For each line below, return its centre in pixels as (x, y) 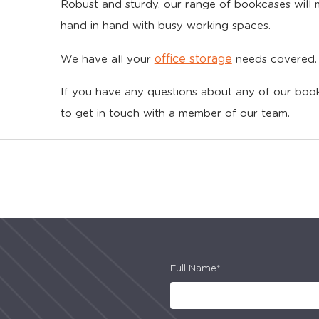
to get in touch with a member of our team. (175, 114)
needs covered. (274, 59)
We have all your (107, 59)
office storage (193, 59)
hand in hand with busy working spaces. (165, 26)
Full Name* (195, 269)
